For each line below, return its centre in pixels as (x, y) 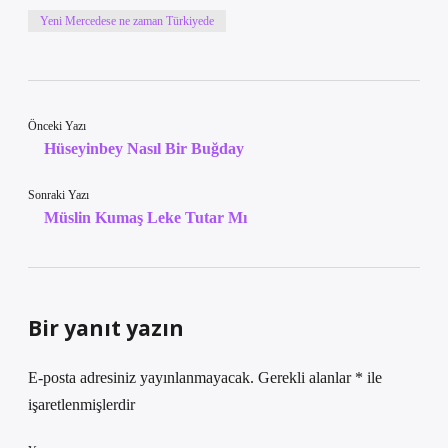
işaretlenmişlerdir (81, 404)
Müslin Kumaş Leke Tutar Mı (145, 217)
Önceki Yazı (57, 126)
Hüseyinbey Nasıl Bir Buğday (144, 148)
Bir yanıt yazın (106, 328)
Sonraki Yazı (58, 195)
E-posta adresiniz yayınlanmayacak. (141, 377)
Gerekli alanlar (306, 377)
